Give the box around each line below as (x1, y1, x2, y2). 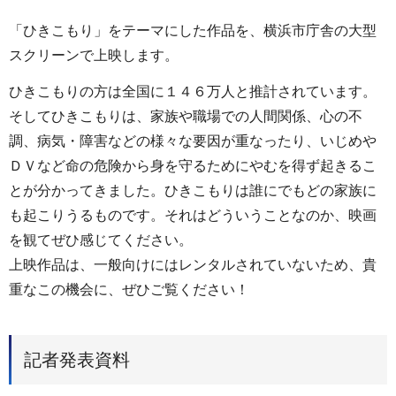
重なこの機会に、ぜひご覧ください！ (9, 281, 249, 297)
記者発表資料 (24, 349, 130, 369)
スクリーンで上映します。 (9, 48, 179, 63)
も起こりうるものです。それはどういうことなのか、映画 (9, 207, 377, 223)
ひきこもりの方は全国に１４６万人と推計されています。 (9, 83, 377, 99)
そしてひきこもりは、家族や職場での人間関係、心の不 (9, 108, 362, 124)
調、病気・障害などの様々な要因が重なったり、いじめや (9, 133, 377, 148)
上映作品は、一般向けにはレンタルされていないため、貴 (9, 256, 377, 272)
